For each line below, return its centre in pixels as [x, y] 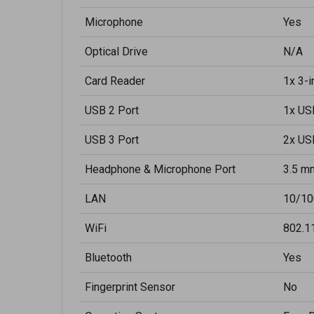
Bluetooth [108, 258]
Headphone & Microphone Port [160, 169]
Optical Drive [116, 52]
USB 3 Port [112, 140]
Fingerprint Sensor [130, 287]
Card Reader [115, 81]
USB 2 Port [112, 110]
